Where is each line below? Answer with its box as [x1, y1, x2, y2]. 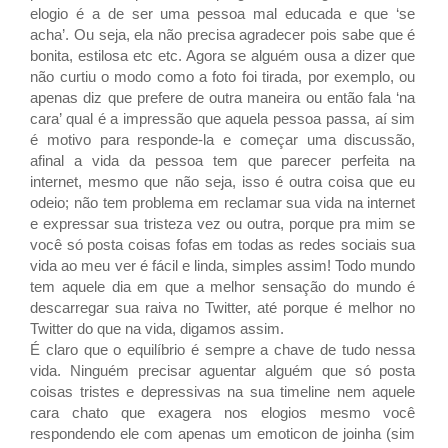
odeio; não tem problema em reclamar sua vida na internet [30, 193, 416, 211]
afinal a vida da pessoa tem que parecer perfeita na [30, 151, 416, 169]
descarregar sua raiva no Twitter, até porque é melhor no [30, 298, 416, 316]
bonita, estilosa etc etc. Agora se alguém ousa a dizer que [30, 46, 416, 64]
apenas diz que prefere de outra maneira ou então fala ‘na [30, 88, 416, 106]
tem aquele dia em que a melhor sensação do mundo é [30, 277, 416, 295]
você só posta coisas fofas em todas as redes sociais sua [30, 235, 416, 253]
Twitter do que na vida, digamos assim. [30, 319, 289, 337]
